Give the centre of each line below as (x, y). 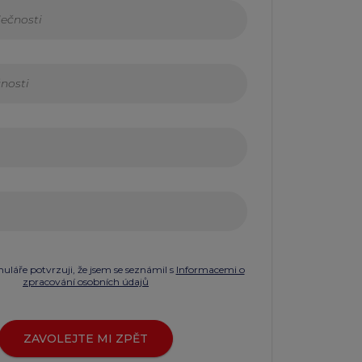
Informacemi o (210, 270)
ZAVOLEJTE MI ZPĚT (86, 339)
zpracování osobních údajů (86, 282)
